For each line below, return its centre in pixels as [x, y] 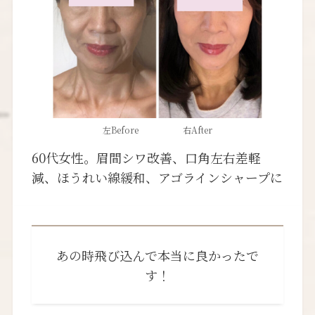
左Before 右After [157, 129]
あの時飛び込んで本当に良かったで [157, 256]
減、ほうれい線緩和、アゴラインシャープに [157, 178]
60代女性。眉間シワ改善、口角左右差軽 [146, 158]
